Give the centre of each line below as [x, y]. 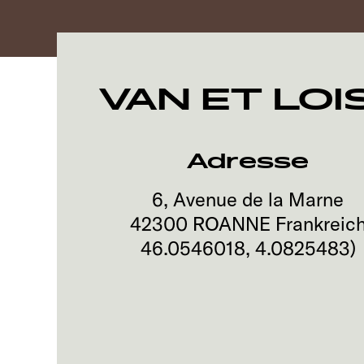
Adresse [248, 161]
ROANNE [231, 223]
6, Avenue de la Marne [248, 199]
